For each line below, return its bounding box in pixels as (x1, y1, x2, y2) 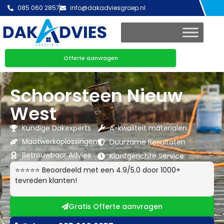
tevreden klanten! (15, 175, 77, 186)
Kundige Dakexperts (21, 123, 91, 133)
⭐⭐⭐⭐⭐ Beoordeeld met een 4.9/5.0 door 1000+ (15, 165, 180, 175)
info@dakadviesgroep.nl (70, 3, 145, 12)
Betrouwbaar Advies (21, 150, 91, 160)
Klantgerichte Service (109, 151, 184, 161)
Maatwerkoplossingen (21, 136, 97, 147)
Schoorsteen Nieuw (10, 83, 182, 109)
